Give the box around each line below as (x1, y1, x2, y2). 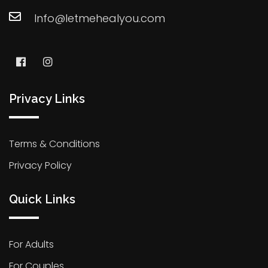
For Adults (9, 237, 54, 251)
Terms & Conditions (9, 136, 100, 151)
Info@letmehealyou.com (34, 10, 165, 26)
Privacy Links (9, 91, 85, 106)
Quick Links (9, 191, 75, 206)
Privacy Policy (9, 158, 72, 172)
